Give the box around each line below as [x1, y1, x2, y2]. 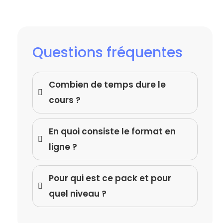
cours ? [49, 94, 81, 106]
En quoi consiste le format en [49, 125, 176, 137]
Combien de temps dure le [49, 78, 166, 91]
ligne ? [49, 140, 78, 153]
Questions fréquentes [32, 42, 183, 62]
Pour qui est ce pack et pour [49, 172, 172, 184]
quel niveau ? [49, 187, 107, 200]
